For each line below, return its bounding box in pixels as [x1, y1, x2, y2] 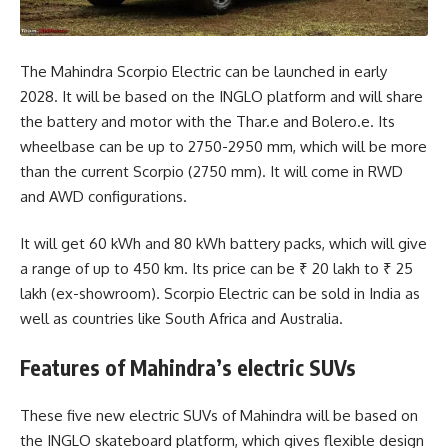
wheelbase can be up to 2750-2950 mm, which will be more [20, 136, 427, 156]
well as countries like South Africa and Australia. [20, 309, 343, 329]
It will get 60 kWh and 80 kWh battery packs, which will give [20, 234, 427, 254]
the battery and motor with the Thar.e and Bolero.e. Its [20, 111, 395, 131]
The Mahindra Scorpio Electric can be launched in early [20, 61, 387, 81]
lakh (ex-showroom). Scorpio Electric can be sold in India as [20, 284, 420, 304]
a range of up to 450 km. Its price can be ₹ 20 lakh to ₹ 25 [20, 259, 413, 279]
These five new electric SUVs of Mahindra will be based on [20, 406, 418, 426]
